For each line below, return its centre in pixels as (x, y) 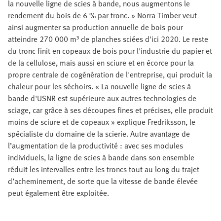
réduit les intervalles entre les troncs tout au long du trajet (104, 169)
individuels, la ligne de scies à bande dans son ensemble (101, 158)
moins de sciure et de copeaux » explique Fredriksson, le (102, 122)
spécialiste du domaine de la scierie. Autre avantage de (99, 134)
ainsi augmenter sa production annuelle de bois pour (95, 27)
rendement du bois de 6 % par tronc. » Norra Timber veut (102, 16)
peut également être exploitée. (58, 193)
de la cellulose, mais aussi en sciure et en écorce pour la (101, 63)
